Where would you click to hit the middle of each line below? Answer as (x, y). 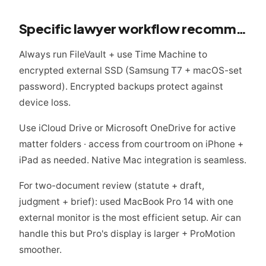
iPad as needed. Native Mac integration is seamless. (133, 160)
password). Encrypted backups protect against (121, 87)
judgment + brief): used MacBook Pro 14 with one (126, 202)
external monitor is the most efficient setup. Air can (130, 218)
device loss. (45, 103)
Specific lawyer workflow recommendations (241, 29)
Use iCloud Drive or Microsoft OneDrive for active (127, 128)
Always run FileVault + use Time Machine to (113, 55)
